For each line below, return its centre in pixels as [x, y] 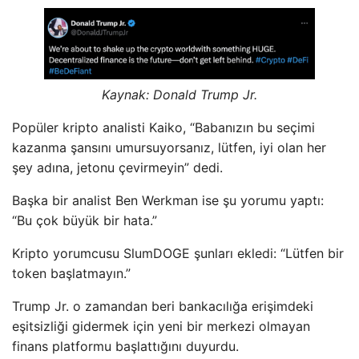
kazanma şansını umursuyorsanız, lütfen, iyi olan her [169, 147]
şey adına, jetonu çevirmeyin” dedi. [117, 167]
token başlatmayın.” [71, 273]
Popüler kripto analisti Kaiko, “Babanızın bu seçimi [163, 127]
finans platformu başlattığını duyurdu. [125, 346]
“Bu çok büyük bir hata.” [85, 220]
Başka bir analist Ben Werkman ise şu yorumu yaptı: [168, 200]
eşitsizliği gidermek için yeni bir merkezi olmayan [161, 326]
